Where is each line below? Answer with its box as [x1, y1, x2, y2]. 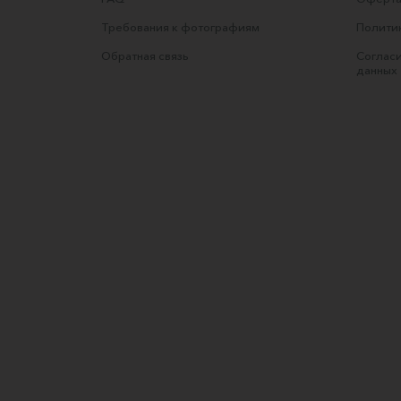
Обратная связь [101, 48, 189, 63]
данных [356, 63, 397, 77]
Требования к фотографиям [101, 20, 260, 34]
